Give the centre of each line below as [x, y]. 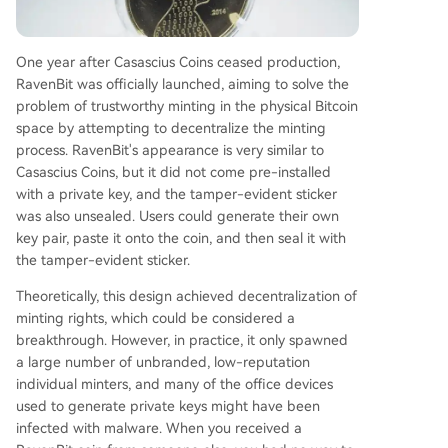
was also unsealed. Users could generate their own [177, 215]
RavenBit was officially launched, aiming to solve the [182, 83]
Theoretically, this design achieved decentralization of [186, 295]
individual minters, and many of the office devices [174, 383]
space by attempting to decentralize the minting [171, 127]
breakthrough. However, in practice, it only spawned [182, 339]
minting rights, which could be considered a [155, 317]
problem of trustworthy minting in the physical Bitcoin [187, 105]
